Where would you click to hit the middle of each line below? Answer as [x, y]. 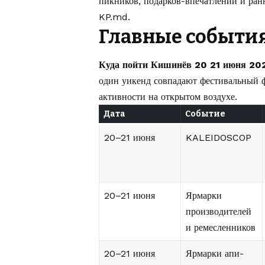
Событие [205, 114]
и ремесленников [221, 228]
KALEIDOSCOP [219, 138]
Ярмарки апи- [215, 254]
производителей [219, 212]
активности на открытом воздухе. [168, 97]
